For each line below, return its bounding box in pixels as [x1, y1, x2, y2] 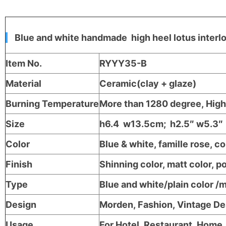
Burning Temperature [6, 98, 99, 109]
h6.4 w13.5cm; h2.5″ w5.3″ [99, 118, 223, 129]
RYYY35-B [99, 58, 147, 69]
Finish [6, 158, 32, 169]
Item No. [6, 58, 42, 69]
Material [6, 78, 41, 89]
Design [6, 199, 36, 210]
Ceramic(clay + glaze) [99, 78, 196, 89]
